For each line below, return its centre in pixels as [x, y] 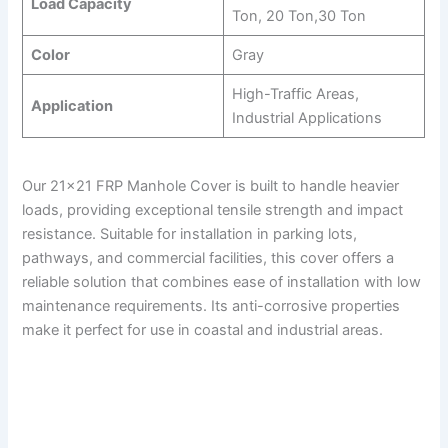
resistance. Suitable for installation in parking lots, [190, 234]
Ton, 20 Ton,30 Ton [298, 15]
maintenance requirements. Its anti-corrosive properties [211, 306]
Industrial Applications [306, 117]
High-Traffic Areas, [295, 93]
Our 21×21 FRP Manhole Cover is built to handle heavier [211, 186]
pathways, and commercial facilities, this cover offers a [208, 258]
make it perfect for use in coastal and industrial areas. [203, 330]
